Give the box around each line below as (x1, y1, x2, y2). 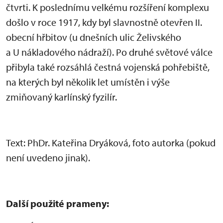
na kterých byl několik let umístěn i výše (6, 76, 170, 89)
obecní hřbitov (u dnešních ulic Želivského (6, 31, 181, 44)
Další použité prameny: (6, 197, 109, 210)
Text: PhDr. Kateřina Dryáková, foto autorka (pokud (6, 136, 216, 149)
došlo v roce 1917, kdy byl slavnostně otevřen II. (6, 16, 202, 29)
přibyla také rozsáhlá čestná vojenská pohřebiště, (6, 61, 210, 74)
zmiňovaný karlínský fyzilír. (6, 91, 117, 104)
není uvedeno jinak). (6, 151, 90, 164)
